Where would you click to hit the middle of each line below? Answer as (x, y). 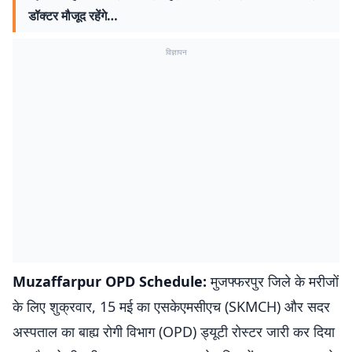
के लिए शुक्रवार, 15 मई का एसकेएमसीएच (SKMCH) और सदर (171, 306)
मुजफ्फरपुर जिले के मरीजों (273, 281)
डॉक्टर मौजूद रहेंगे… (73, 16)
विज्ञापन (176, 52)
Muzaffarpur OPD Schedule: (110, 281)
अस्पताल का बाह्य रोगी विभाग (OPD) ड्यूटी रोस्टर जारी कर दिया (174, 332)
